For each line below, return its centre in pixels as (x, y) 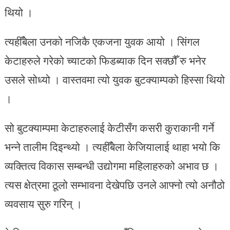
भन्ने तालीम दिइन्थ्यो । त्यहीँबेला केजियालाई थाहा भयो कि (112, 147)
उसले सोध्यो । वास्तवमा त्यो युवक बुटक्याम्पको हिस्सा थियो (114, 80)
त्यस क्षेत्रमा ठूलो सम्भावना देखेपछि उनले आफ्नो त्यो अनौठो (114, 185)
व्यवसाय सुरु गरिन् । (43, 204)
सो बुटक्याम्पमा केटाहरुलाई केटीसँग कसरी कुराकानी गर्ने (109, 128)
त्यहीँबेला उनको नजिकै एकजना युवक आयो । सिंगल (102, 42)
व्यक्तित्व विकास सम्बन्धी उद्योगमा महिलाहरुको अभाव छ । (111, 166)
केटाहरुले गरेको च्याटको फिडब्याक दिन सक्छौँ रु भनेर (105, 61)
